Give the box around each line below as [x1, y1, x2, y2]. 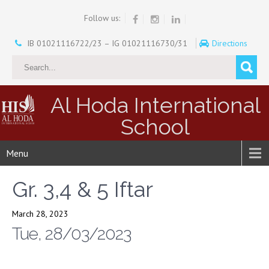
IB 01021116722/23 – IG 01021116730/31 [24, 37, 190, 49]
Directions [211, 37, 250, 49]
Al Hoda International [50, 92, 261, 118]
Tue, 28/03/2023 [12, 223, 131, 244]
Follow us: [83, 13, 120, 23]
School [121, 113, 190, 139]
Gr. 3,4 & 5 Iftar [12, 176, 153, 202]
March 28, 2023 [12, 208, 68, 219]
